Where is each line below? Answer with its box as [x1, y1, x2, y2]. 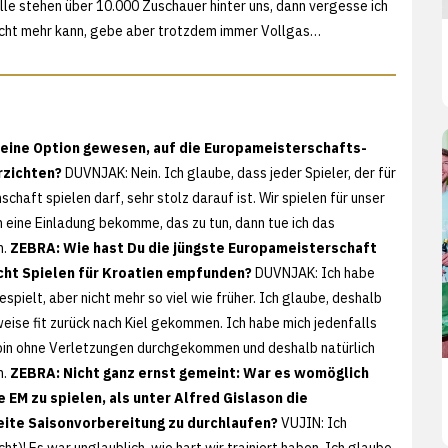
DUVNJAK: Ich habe [252, 263, 375, 282]
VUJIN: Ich [278, 413, 347, 432]
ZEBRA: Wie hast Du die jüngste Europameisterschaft [10, 238, 377, 257]
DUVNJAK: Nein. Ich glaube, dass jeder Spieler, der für [62, 163, 396, 182]
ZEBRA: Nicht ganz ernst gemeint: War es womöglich [10, 363, 369, 382]
